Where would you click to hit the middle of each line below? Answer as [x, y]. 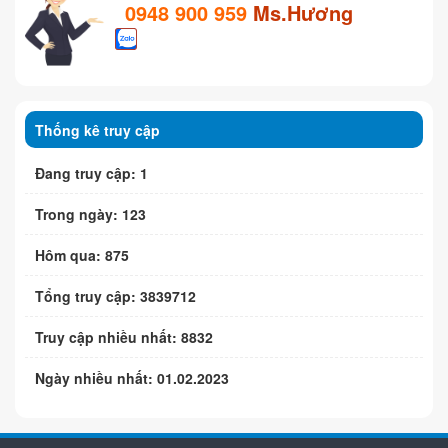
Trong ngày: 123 [90, 213]
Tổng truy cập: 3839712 [115, 295]
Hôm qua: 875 [82, 254]
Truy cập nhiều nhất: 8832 [124, 336]
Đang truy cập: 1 [91, 172]
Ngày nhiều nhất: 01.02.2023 [132, 377]
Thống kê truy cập [97, 129]
